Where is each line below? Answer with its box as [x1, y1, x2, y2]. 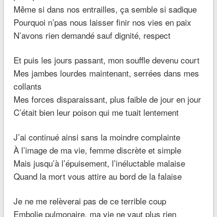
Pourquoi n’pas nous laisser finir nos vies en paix [13, 16, 191, 29]
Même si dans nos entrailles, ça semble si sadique [13, 3, 197, 15]
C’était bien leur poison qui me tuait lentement [13, 106, 179, 119]
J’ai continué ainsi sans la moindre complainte [13, 131, 180, 143]
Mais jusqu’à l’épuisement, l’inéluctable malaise [13, 157, 185, 170]
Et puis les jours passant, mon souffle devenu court [13, 54, 200, 66]
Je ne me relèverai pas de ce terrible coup [13, 195, 166, 207]
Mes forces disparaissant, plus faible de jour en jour [13, 93, 201, 106]
